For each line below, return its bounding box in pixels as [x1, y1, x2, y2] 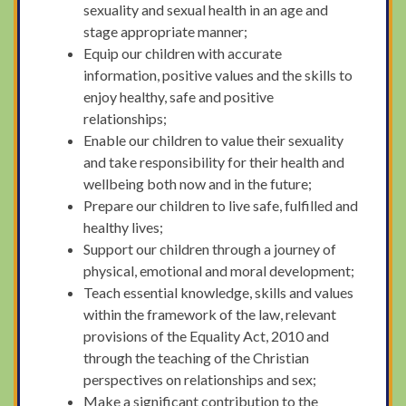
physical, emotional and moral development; [83, 261, 355, 279]
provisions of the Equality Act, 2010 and [83, 326, 330, 344]
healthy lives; [83, 217, 164, 236]
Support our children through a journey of [83, 239, 337, 257]
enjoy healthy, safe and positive [83, 87, 275, 105]
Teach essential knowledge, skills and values [83, 283, 354, 301]
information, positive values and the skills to [83, 65, 353, 83]
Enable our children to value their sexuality [83, 130, 344, 149]
